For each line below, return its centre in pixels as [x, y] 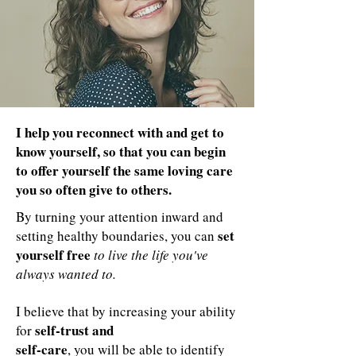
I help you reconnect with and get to [120, 132]
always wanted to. [66, 274]
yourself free [53, 255]
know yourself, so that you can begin [121, 151]
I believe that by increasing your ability [126, 311]
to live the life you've [151, 255]
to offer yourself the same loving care [124, 170]
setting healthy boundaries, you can [117, 236]
